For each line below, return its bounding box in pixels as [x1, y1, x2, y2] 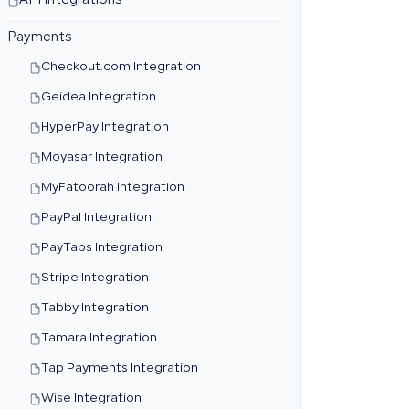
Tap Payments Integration [40, 363, 198, 374]
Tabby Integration [40, 303, 149, 314]
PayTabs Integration [40, 243, 163, 254]
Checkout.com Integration [40, 62, 201, 73]
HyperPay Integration [40, 122, 169, 133]
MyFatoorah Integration [40, 183, 184, 194]
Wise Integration [40, 393, 142, 404]
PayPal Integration [40, 213, 152, 224]
